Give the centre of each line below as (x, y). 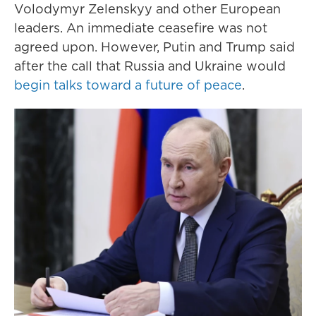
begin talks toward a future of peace (128, 85)
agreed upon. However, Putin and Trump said (154, 47)
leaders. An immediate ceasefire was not (141, 28)
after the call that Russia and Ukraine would (150, 66)
